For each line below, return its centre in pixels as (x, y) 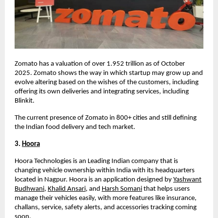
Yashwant (187, 180)
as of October (165, 64)
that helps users (166, 189)
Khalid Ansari (67, 189)
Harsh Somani (122, 189)
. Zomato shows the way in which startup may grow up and (117, 73)
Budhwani (29, 189)
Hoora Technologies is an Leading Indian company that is (96, 161)
